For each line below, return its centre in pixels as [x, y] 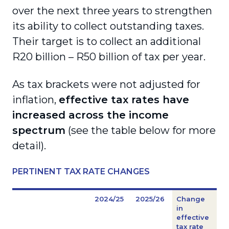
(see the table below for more [141, 130]
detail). [29, 146]
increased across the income [90, 115]
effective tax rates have [124, 100]
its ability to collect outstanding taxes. [108, 26]
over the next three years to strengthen [112, 11]
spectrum [39, 130]
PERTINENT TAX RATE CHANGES [81, 171]
